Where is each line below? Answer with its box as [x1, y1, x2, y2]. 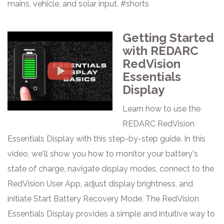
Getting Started [122, 30, 214, 45]
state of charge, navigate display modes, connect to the [7, 164, 214, 173]
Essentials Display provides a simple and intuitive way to [7, 209, 215, 218]
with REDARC [122, 43, 198, 58]
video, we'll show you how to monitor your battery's [7, 149, 198, 158]
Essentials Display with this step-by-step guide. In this [7, 134, 205, 143]
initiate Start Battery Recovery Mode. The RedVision [7, 194, 199, 203]
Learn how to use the [122, 104, 200, 113]
